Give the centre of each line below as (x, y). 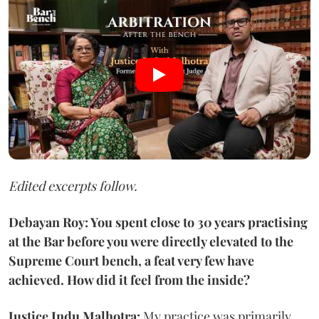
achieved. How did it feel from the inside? (129, 279)
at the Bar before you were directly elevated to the (151, 241)
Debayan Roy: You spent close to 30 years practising (158, 222)
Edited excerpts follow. (73, 185)
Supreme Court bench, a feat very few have (131, 260)
